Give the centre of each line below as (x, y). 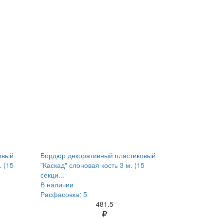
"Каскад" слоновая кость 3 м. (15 (93, 165)
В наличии (57, 184)
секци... (53, 175)
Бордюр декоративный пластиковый (98, 155)
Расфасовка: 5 (64, 194)
